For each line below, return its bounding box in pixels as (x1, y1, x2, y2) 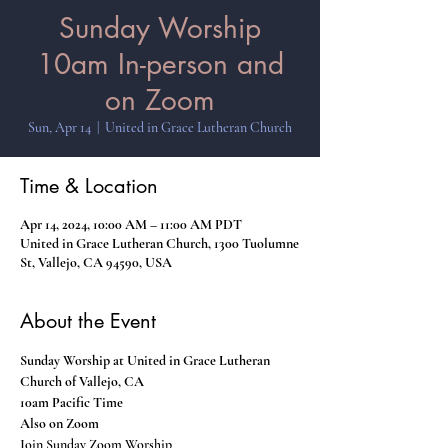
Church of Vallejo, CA (20, 373, 144, 390)
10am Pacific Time (20, 394, 123, 411)
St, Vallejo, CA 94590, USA (20, 254, 172, 271)
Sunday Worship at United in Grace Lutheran (20, 352, 273, 369)
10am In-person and (36, 46, 284, 82)
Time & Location (20, 173, 158, 199)
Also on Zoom (20, 415, 99, 432)
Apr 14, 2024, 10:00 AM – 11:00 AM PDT (20, 216, 242, 233)
